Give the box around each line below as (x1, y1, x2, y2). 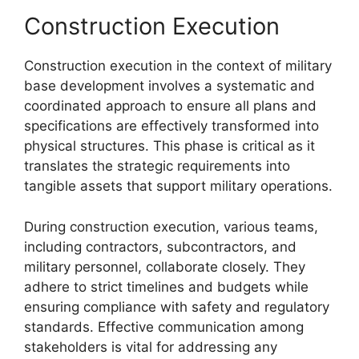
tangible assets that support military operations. (24, 178, 333, 194)
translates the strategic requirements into (24, 158, 290, 174)
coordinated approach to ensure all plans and (24, 98, 317, 114)
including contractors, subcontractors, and (24, 238, 296, 255)
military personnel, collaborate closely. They (24, 258, 305, 275)
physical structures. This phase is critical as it (24, 138, 315, 154)
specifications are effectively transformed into (24, 118, 319, 134)
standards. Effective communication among (24, 318, 304, 335)
